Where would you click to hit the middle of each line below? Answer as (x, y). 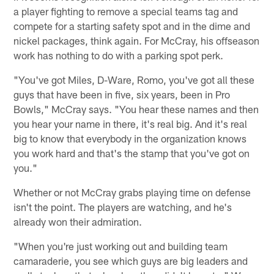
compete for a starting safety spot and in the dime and (132, 25)
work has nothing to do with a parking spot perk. (119, 55)
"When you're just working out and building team (121, 246)
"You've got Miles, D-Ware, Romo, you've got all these (134, 79)
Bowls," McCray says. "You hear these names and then (136, 109)
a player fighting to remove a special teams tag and (126, 11)
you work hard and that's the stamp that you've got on (132, 153)
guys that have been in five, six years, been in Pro (122, 94)
